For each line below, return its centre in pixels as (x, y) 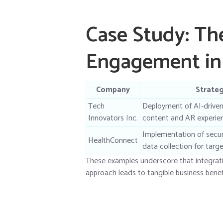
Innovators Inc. (113, 118)
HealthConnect (113, 140)
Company (113, 90)
